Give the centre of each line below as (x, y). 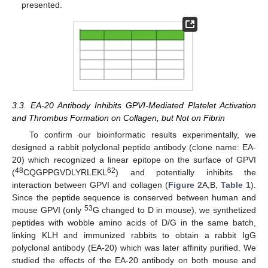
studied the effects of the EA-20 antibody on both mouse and (134, 261)
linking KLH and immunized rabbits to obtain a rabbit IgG (134, 235)
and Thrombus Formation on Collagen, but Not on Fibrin (118, 118)
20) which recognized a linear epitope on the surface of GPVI (134, 160)
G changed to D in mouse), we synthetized (174, 210)
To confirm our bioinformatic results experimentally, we (142, 135)
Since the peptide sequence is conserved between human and (134, 198)
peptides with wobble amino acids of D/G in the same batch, (134, 223)
